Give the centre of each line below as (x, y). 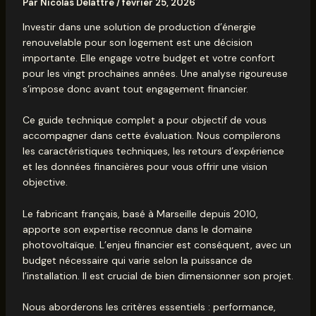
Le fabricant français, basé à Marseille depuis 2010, (140, 213)
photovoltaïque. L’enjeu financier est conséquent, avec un (157, 244)
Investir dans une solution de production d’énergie (139, 27)
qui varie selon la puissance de (180, 260)
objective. (45, 182)
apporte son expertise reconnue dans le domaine (137, 229)
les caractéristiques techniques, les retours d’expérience (153, 151)
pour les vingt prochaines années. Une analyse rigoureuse (155, 73)
